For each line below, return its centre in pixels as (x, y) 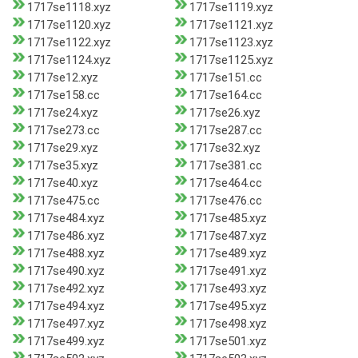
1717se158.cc (64, 95)
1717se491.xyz (228, 271)
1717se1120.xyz (69, 25)
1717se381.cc (225, 166)
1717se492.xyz (66, 289)
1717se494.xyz (66, 306)
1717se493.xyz (228, 289)
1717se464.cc (225, 183)
